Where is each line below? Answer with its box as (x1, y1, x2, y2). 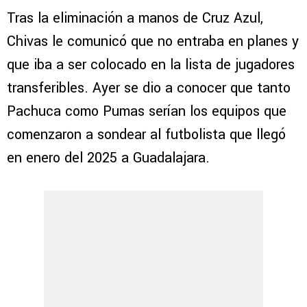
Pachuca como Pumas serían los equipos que (7, 101, 286, 122)
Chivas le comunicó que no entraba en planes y (7, 32, 299, 52)
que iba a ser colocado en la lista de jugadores (7, 55, 295, 75)
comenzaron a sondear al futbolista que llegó (7, 125, 286, 145)
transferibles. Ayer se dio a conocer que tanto (7, 78, 291, 99)
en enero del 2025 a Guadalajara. (7, 148, 210, 169)
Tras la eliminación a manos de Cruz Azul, (7, 8, 263, 29)
